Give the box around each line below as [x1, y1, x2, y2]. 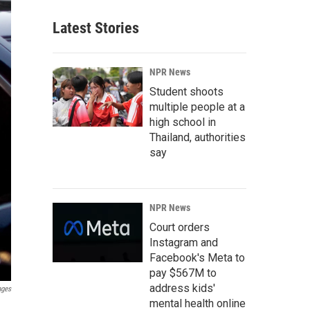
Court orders [149, 221, 210, 234]
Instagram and [149, 236, 218, 249]
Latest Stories [53, 19, 139, 37]
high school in [149, 116, 216, 129]
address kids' [149, 282, 215, 295]
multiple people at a [149, 100, 245, 113]
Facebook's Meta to [149, 251, 245, 264]
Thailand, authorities [149, 131, 246, 144]
